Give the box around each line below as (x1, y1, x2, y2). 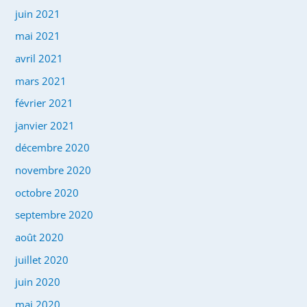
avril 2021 (15, 51, 64, 65)
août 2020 (15, 230, 64, 245)
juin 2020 (15, 275, 61, 289)
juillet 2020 (15, 252, 69, 267)
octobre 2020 (15, 185, 79, 199)
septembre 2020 (15, 208, 94, 222)
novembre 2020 (15, 163, 92, 177)
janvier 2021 (15, 118, 75, 132)
